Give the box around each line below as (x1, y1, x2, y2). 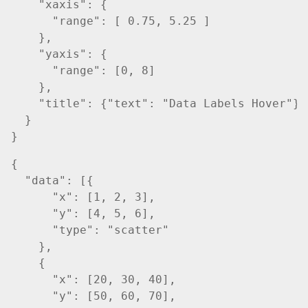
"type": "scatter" (11, 223, 169, 237)
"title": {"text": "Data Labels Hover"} (11, 97, 300, 111)
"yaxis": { (11, 47, 107, 61)
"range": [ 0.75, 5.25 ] (11, 14, 210, 28)
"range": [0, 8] (11, 64, 155, 78)
